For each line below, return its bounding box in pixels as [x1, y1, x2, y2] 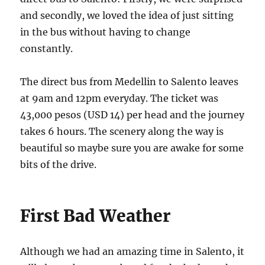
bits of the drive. [20, 158, 97, 170]
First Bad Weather [20, 205, 171, 227]
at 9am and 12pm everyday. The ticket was [20, 92, 219, 104]
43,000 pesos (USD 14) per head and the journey [20, 108, 245, 121]
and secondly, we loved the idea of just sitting [20, 9, 234, 21]
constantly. [20, 42, 73, 54]
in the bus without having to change [20, 25, 191, 38]
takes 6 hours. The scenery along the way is [20, 125, 224, 137]
